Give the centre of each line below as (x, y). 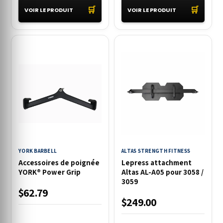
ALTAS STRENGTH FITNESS (156, 151)
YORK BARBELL (38, 151)
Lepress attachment (157, 163)
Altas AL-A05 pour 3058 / (163, 172)
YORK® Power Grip (50, 172)
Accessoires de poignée (59, 163)
